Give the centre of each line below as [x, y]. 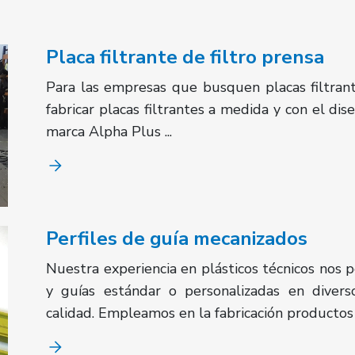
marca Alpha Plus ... [109, 132]
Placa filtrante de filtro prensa [185, 57]
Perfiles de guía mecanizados [177, 239]
